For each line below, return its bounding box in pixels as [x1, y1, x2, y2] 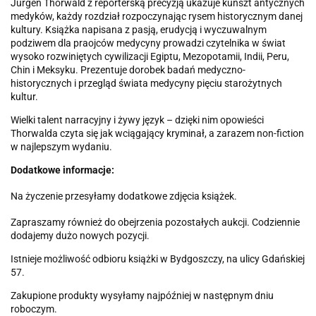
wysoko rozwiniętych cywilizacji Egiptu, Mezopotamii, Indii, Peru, [11, 51, 289, 62]
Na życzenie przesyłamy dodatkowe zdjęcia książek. [11, 190, 237, 202]
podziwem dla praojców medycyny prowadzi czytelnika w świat [11, 37, 286, 49]
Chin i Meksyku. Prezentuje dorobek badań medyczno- [11, 64, 245, 75]
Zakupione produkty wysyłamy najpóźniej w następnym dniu [11, 290, 274, 301]
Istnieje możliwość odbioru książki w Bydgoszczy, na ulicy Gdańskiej [11, 253, 305, 265]
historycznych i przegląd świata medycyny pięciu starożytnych [11, 78, 282, 89]
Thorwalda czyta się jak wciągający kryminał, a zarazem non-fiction [11, 128, 304, 139]
